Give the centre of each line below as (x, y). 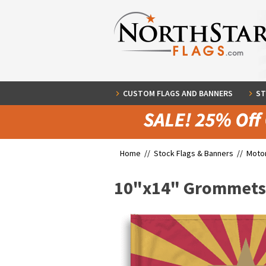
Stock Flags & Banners (194, 153)
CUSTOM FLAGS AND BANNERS (178, 93)
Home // (137, 153)
